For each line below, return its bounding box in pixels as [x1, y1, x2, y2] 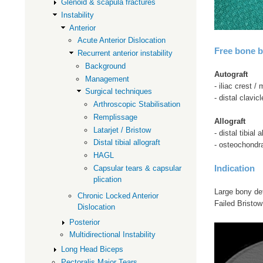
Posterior [69, 217, 100, 227]
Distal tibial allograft [93, 138, 160, 147]
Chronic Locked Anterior [77, 191, 159, 201]
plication [93, 174, 122, 184]
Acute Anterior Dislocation [77, 36, 166, 45]
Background [85, 61, 126, 70]
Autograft [214, 70, 248, 79]
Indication [214, 163, 255, 174]
